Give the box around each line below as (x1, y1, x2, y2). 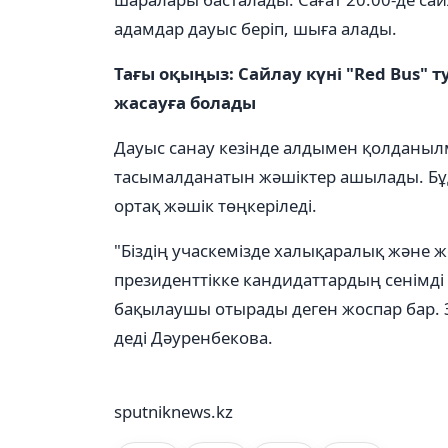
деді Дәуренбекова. (114, 326, 273, 349)
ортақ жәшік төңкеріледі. (114, 194, 317, 217)
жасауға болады (114, 91, 256, 114)
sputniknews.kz (114, 400, 233, 423)
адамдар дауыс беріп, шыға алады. (114, 17, 397, 40)
